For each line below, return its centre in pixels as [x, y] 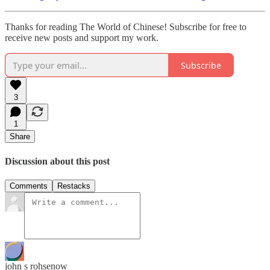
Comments [29, 186]
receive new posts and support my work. [82, 38]
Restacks [74, 186]
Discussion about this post [57, 161]
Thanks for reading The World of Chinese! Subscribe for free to [126, 27]
